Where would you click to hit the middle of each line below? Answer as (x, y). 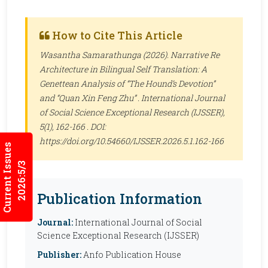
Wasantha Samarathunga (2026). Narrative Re (130, 55)
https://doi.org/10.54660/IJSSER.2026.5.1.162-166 (132, 141)
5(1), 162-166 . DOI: (73, 127)
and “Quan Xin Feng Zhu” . (90, 98)
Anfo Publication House (131, 255)
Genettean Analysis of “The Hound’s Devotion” (127, 83)
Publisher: (59, 255)
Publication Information (120, 198)
